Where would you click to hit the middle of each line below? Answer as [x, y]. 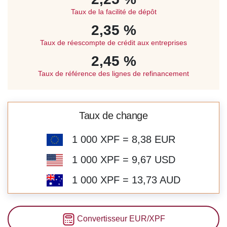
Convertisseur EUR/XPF [120, 218]
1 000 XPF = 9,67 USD [122, 159]
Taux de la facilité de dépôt [113, 11]
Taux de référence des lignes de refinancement [113, 73]
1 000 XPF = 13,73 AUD [125, 180]
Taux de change [113, 115]
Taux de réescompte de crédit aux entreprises [113, 42]
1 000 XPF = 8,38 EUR [122, 139]
